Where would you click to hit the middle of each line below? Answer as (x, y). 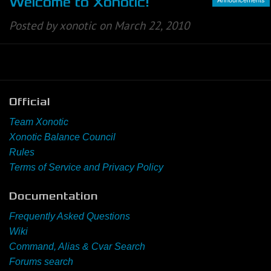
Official (30, 101)
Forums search (41, 261)
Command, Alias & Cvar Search (77, 246)
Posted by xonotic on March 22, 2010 (99, 26)
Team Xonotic (39, 122)
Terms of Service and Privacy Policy (86, 167)
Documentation (54, 196)
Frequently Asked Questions (70, 216)
